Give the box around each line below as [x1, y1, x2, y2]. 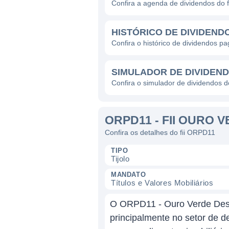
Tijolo [111, 154, 130, 163]
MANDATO [111, 171, 146, 178]
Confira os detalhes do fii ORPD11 [105, 128, 215, 136]
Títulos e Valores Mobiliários [111, 178, 214, 187]
